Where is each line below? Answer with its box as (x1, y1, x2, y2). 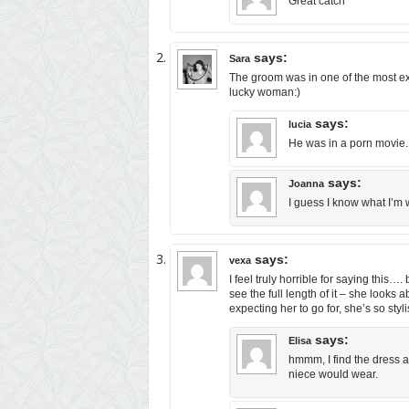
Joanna (288, 178, 324, 190)
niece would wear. (288, 368, 378, 382)
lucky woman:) (229, 86, 300, 100)
